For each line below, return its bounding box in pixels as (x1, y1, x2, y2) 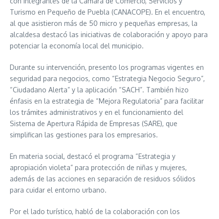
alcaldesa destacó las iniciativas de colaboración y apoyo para (10, 30, 208, 39)
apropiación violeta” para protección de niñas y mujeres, (10, 163, 187, 172)
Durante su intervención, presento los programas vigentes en (10, 63, 204, 71)
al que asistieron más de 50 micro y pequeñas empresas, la (10, 19, 197, 27)
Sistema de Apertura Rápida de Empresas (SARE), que (10, 119, 177, 128)
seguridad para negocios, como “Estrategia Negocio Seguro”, (10, 74, 205, 83)
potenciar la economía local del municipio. (10, 41, 144, 50)
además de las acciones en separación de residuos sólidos (10, 174, 196, 183)
